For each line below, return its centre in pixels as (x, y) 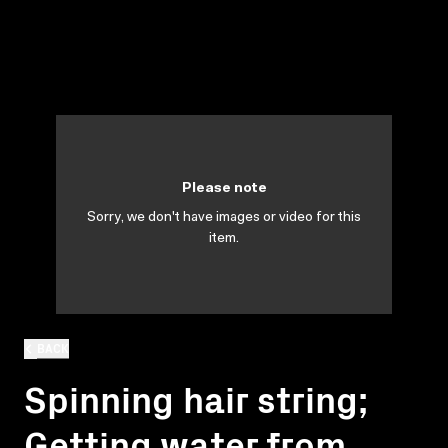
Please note (224, 189)
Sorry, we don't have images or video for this (224, 218)
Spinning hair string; (196, 397)
